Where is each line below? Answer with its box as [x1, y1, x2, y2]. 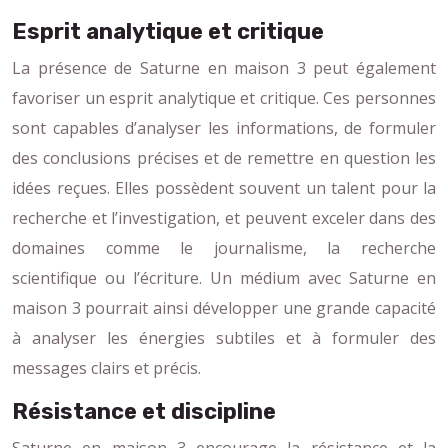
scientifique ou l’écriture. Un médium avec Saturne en [12, 266, 436, 289]
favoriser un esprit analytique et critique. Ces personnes [12, 86, 436, 109]
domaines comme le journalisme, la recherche [12, 236, 436, 259]
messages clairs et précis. [12, 356, 201, 379]
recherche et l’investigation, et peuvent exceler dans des [12, 206, 436, 229]
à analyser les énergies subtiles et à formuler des [12, 326, 436, 349]
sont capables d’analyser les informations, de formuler [12, 116, 436, 139]
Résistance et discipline [12, 397, 276, 425]
